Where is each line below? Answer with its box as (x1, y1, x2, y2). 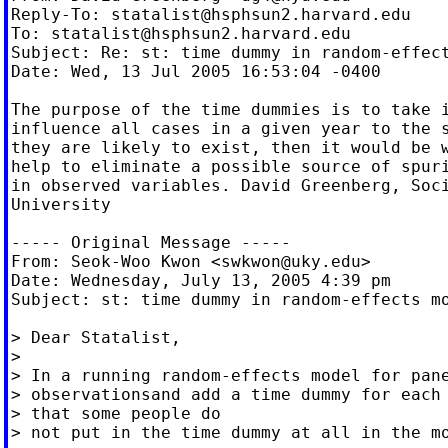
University (10, 194, 111, 214)
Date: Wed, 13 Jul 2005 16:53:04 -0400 (10, 61, 381, 81)
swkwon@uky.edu (220, 251, 361, 271)
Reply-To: (10, 4, 111, 24)
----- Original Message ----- (10, 232, 291, 252)
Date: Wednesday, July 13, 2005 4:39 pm (10, 270, 391, 290)
